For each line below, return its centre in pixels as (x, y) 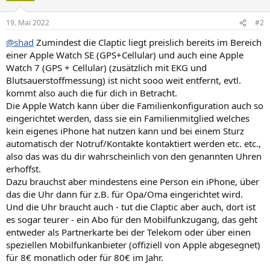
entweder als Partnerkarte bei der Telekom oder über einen (128, 232)
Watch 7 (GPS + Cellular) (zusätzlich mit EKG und (106, 67)
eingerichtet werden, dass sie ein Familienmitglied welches (128, 118)
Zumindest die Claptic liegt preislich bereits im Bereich (148, 42)
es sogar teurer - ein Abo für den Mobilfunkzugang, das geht (132, 219)
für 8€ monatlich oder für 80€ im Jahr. (85, 257)
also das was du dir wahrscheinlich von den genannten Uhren (134, 156)
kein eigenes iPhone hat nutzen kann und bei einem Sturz (125, 131)
